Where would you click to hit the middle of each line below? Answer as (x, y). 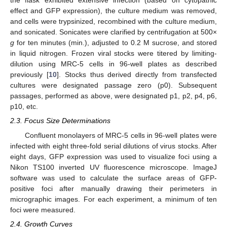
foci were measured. (43, 210)
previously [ (29, 75)
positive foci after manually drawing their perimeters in (113, 188)
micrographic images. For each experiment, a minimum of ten (113, 199)
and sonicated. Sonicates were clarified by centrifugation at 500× (113, 32)
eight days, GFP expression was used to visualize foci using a (113, 156)
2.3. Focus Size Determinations (60, 121)
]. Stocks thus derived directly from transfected (137, 75)
